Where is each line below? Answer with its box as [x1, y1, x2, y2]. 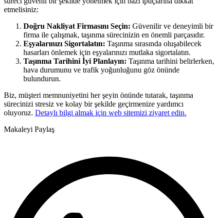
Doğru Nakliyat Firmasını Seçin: [23, 21, 130, 30]
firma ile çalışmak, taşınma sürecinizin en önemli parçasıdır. [23, 30, 205, 39]
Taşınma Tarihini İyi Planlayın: [23, 56, 127, 65]
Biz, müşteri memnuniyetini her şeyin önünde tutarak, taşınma [4, 91, 193, 99]
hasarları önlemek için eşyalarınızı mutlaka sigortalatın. [23, 48, 191, 56]
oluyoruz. [4, 108, 35, 117]
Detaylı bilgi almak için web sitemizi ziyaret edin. [35, 108, 186, 117]
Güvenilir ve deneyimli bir [130, 21, 213, 30]
